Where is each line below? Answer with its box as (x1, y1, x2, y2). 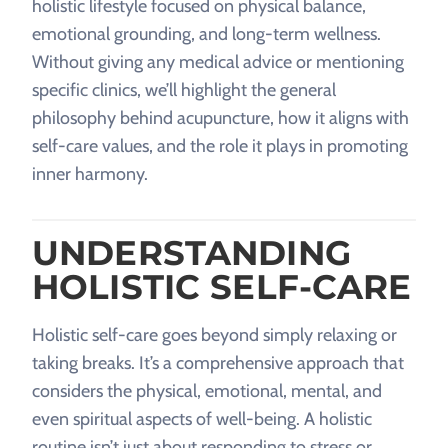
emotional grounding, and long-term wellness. (32, 23, 381, 45)
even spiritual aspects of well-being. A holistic (32, 408, 372, 430)
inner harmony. (32, 163, 148, 185)
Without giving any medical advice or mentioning (32, 51, 404, 73)
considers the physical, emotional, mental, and (32, 380, 382, 402)
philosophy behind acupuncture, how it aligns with (32, 107, 409, 129)
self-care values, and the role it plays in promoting (32, 135, 408, 157)
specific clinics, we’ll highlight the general (32, 79, 336, 101)
